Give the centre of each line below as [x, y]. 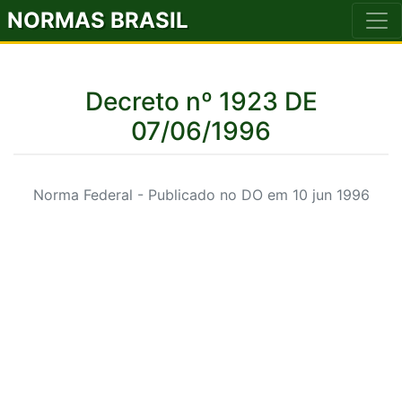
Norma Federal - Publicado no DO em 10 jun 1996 [201, 195]
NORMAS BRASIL [98, 20]
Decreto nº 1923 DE [201, 101]
